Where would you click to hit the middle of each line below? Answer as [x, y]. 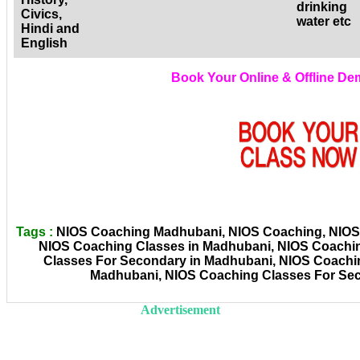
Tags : [34, 232]
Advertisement [180, 309]
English [44, 43]
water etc [324, 22]
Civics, [41, 14]
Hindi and [50, 29]
